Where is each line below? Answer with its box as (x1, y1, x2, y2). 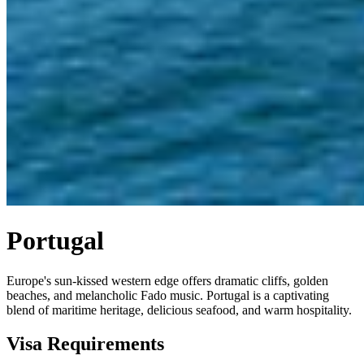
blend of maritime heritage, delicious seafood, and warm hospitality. (6, 302, 352, 317)
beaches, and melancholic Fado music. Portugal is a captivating (6, 288, 329, 302)
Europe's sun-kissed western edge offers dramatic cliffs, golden (6, 273, 328, 288)
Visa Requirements (6, 333, 164, 355)
